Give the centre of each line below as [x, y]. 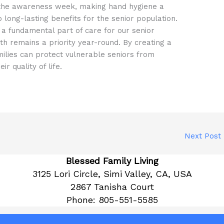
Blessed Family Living [112, 161]
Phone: [82, 200]
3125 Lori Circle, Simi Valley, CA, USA [112, 174]
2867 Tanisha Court [112, 187]
